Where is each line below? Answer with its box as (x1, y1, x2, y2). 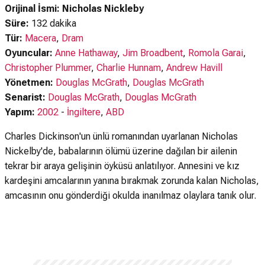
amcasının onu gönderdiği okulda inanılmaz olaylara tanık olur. (5, 190, 256, 201)
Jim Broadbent (122, 47, 183, 59)
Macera (25, 33, 56, 44)
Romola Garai (188, 47, 243, 59)
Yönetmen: (5, 77, 56, 88)
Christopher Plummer (5, 62, 91, 73)
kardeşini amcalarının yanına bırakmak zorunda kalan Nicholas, (5, 175, 259, 186)
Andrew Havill (166, 62, 222, 73)
